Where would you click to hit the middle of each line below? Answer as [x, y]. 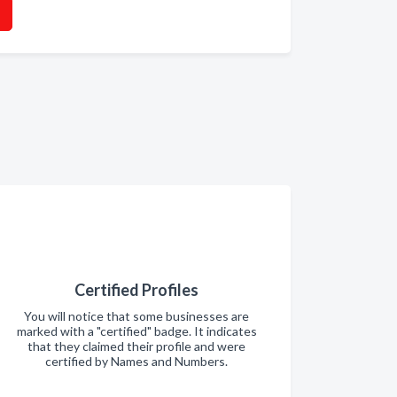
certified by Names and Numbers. [136, 361]
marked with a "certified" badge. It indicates [136, 331]
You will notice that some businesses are [136, 316]
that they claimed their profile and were [136, 346]
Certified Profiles [136, 290]
